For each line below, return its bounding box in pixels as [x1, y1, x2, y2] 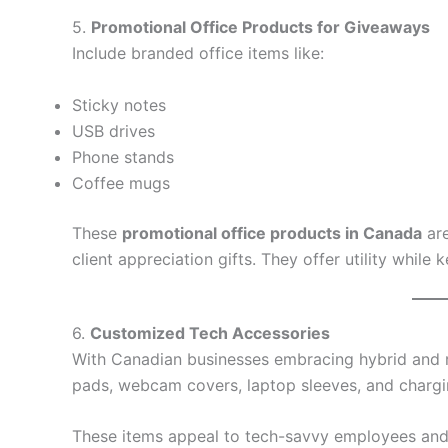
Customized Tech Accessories [90, 322, 330, 343]
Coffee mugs [72, 172, 170, 193]
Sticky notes [72, 94, 166, 115]
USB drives [72, 120, 155, 141]
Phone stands [72, 146, 174, 167]
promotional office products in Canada [122, 222, 422, 243]
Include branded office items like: [72, 43, 324, 64]
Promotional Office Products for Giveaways [91, 17, 430, 38]
